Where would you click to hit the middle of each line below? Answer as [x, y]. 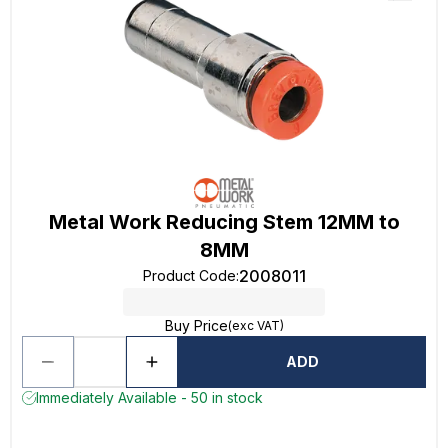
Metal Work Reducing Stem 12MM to [224, 222]
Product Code [189, 275]
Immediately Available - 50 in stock [149, 397]
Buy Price [196, 325]
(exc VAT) [255, 325]
